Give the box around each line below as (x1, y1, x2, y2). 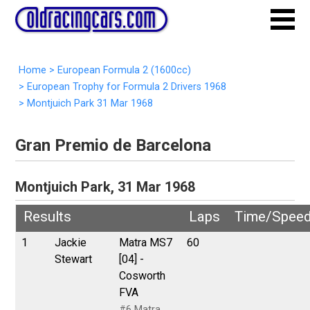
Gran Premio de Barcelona (15, 135, 212, 155)
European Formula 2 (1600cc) (57, 64, 191, 76)
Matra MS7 (119, 235, 173, 249)
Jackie (55, 235, 87, 249)
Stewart (55, 252, 93, 266)
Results (23, 208, 71, 225)
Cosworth (119, 268, 166, 282)
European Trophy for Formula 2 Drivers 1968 (26, 81, 226, 93)
